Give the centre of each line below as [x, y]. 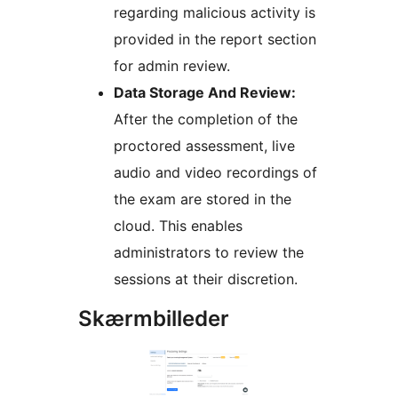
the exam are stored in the [203, 199]
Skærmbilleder [154, 319]
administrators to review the [209, 253]
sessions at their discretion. [206, 279]
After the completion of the [206, 119]
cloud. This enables [178, 226]
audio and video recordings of [215, 173]
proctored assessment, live [204, 146]
